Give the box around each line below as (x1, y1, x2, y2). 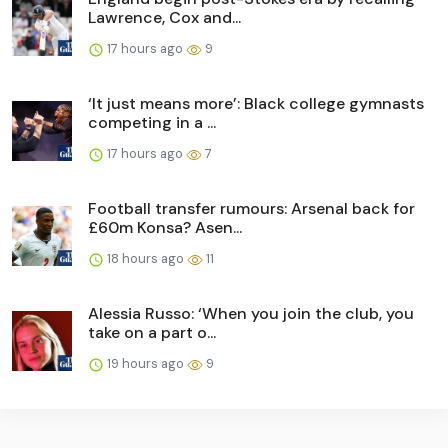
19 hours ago (104, 355, 187, 373)
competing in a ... (88, 112, 216, 134)
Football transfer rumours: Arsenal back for (88, 198, 415, 220)
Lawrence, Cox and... (88, 7, 241, 29)
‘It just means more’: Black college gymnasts (88, 93, 424, 115)
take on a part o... (88, 322, 216, 344)
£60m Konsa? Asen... (88, 217, 242, 239)
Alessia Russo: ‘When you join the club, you (88, 303, 414, 325)
